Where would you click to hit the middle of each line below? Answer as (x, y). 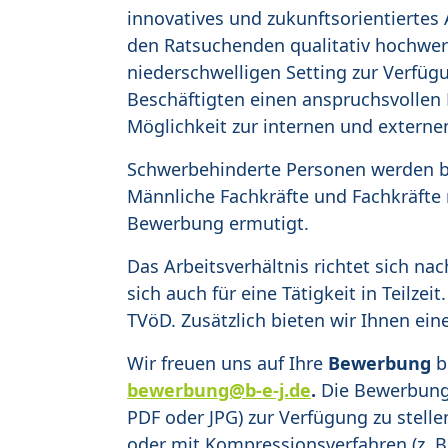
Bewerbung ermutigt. (218, 223)
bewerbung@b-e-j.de (219, 390)
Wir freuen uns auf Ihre (225, 363)
